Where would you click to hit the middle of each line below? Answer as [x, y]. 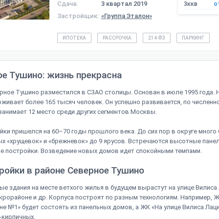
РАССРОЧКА [117, 38]
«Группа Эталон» [127, 16]
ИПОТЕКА [74, 38]
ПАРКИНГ [193, 38]
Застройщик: [78, 16]
